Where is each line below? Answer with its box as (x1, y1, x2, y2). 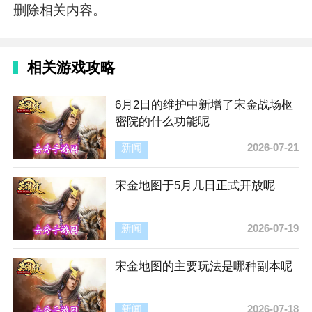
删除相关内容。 (13, 2, 106, 17)
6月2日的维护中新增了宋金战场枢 (114, 97, 293, 111)
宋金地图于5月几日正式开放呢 (114, 178, 275, 192)
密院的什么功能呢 (114, 114, 210, 128)
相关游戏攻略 (26, 58, 115, 75)
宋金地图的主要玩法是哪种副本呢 (114, 258, 292, 273)
